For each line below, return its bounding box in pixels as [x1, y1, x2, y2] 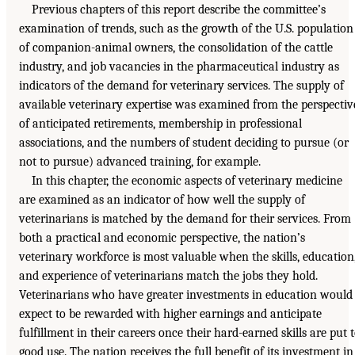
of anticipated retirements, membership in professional [19, 116, 302, 131]
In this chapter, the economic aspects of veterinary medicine [32, 173, 342, 188]
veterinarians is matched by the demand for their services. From [19, 211, 351, 226]
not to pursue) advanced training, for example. [19, 154, 261, 169]
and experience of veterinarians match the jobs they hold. [19, 268, 318, 283]
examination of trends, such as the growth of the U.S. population [19, 21, 353, 36]
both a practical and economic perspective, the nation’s [19, 230, 305, 245]
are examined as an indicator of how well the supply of [19, 192, 305, 207]
